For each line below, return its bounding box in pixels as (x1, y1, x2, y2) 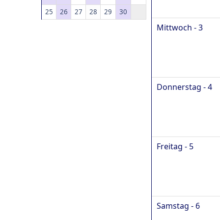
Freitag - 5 (157, 140, 193, 152)
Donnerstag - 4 (157, 81, 212, 92)
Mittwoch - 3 (157, 22, 203, 33)
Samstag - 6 (157, 200, 200, 211)
